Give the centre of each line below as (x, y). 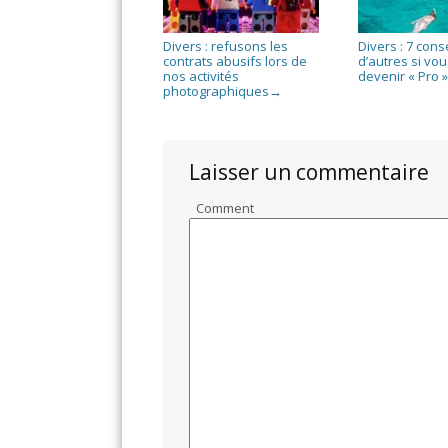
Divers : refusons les (226, 45)
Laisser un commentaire (309, 171)
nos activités (201, 75)
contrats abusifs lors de (235, 60)
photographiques (216, 90)
